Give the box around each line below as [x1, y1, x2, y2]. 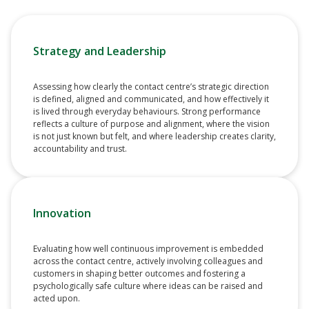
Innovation [33, 206, 91, 221]
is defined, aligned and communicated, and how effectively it [33, 93, 269, 106]
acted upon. [33, 292, 80, 305]
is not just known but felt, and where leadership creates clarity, [33, 130, 276, 143]
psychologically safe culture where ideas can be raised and [33, 280, 263, 292]
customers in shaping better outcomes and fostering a [33, 268, 246, 280]
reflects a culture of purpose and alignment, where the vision [33, 118, 270, 130]
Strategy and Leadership [33, 43, 166, 59]
